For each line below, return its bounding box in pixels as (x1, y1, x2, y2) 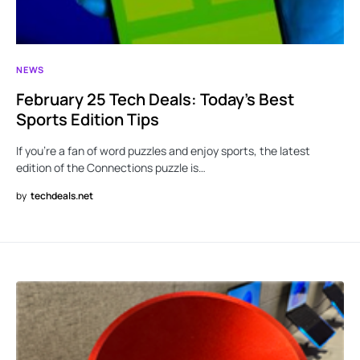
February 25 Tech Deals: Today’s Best (16, 88, 294, 111)
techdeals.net (31, 189, 93, 203)
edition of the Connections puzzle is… (16, 160, 206, 176)
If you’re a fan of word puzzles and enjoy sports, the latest (16, 143, 310, 159)
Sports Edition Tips (16, 108, 159, 131)
